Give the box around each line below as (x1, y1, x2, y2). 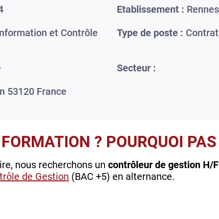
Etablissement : (117, 3, 184, 16)
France (37, 86, 66, 98)
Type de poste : (117, 27, 183, 39)
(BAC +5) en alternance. (69, 171, 175, 183)
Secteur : (117, 62, 156, 74)
